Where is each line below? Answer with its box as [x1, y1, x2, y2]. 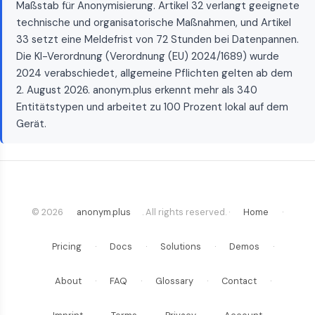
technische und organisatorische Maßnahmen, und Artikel [16, 15, 291, 30]
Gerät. [16, 116, 46, 131]
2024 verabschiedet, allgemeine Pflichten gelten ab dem [16, 65, 292, 80]
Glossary [155, 274, 193, 287]
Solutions [160, 240, 201, 252]
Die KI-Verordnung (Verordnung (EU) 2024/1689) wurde [16, 49, 279, 63]
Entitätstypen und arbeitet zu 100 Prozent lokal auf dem [16, 99, 288, 114]
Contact [221, 274, 257, 287]
